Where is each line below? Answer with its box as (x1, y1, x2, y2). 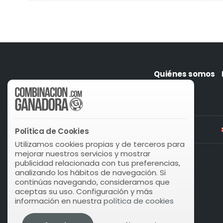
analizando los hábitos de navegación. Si (15, 167, 166, 178)
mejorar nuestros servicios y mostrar (15, 148, 150, 159)
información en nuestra (15, 196, 104, 206)
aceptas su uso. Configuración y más (15, 186, 153, 197)
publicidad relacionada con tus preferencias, (15, 158, 180, 168)
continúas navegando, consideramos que (15, 177, 170, 187)
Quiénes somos (154, 69, 215, 80)
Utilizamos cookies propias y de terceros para (15, 139, 185, 149)
